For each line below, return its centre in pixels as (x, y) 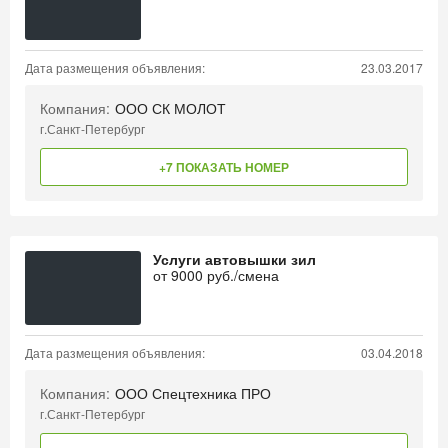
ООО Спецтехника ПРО (193, 393)
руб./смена (241, 275)
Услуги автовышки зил (234, 259)
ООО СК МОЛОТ (170, 108)
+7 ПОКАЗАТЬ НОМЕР (224, 167)
